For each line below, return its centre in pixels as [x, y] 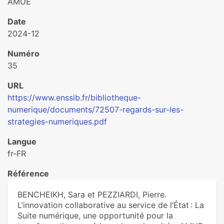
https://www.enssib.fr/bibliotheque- [74, 97]
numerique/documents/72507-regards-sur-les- [95, 109]
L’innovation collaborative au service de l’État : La [111, 205]
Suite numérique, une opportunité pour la [95, 215]
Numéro [23, 53]
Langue [22, 141]
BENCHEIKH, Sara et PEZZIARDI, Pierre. [92, 194]
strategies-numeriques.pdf [57, 121]
